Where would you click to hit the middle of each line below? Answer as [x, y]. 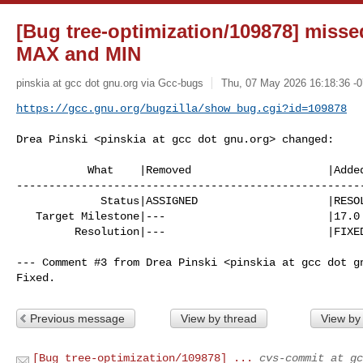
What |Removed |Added [52, 170]
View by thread [218, 318]
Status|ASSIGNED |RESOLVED [58, 201]
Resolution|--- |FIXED [45, 231]
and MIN [100, 54]
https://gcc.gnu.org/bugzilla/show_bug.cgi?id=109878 [181, 108]
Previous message [77, 318]
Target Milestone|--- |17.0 [26, 216]
